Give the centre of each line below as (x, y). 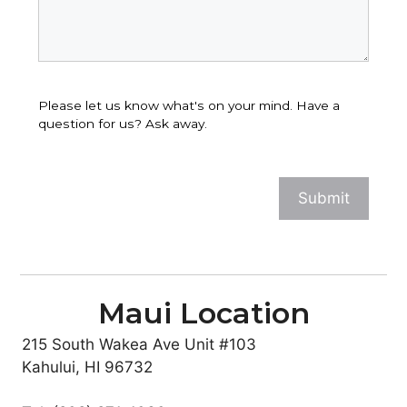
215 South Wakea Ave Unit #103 (139, 344)
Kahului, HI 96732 (87, 367)
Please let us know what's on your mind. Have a (189, 105)
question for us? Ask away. (123, 123)
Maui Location (203, 313)
